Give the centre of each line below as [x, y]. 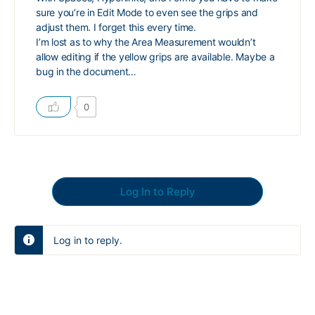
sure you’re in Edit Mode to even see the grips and [147, 12]
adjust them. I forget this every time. [116, 27]
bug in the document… [86, 71]
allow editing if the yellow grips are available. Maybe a [155, 57]
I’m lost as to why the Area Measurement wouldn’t [146, 42]
